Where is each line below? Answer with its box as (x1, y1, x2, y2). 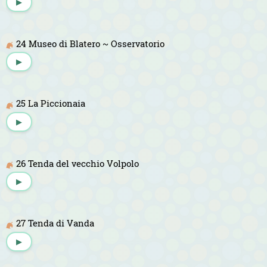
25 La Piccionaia (16, 97, 85, 110)
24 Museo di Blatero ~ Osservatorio (16, 37, 164, 49)
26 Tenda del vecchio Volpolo (16, 157, 139, 169)
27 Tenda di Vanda (16, 217, 94, 229)
